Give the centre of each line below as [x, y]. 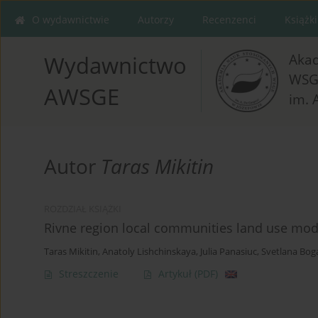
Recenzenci [229, 20]
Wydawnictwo [115, 66]
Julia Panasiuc [229, 252]
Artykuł [176, 274]
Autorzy [156, 20]
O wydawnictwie [71, 20]
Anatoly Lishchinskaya [149, 252]
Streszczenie [89, 274]
